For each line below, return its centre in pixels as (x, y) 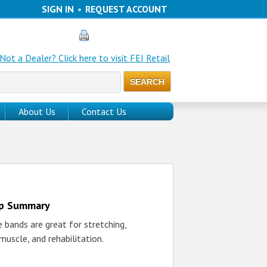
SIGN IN (58, 9)
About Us (37, 111)
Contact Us (104, 111)
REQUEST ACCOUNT (126, 9)
